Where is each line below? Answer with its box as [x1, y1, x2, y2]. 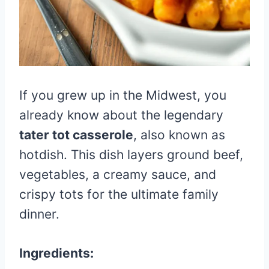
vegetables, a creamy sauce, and [19, 167, 216, 182]
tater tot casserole [19, 127, 133, 142]
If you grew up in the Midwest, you [19, 88, 226, 103]
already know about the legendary [19, 107, 223, 122]
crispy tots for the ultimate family [19, 187, 219, 202]
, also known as [133, 127, 225, 142]
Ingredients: [19, 246, 94, 261]
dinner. [19, 207, 59, 222]
